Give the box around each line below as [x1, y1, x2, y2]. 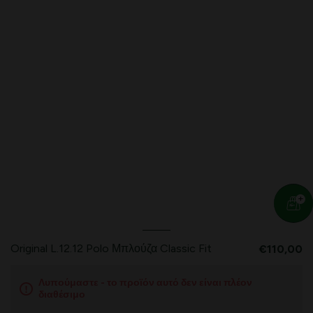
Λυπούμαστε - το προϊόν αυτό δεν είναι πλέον [38, 277, 252, 289]
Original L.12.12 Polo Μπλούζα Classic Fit [10, 242, 212, 256]
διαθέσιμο [38, 289, 85, 301]
